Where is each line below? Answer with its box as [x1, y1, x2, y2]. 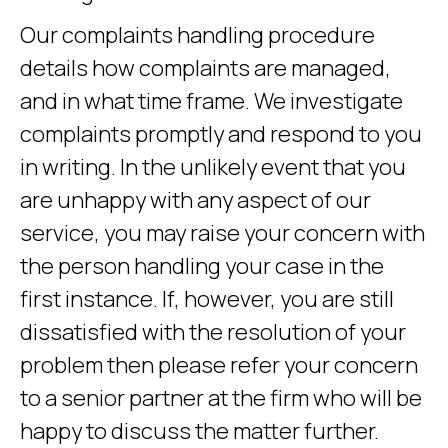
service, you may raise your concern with [20, 218, 425, 248]
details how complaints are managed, [20, 53, 391, 83]
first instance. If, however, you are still [20, 284, 394, 314]
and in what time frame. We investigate [20, 86, 403, 116]
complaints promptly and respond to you [20, 119, 422, 149]
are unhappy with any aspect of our [20, 185, 371, 215]
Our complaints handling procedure [20, 20, 375, 50]
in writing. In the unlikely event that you [20, 152, 406, 182]
